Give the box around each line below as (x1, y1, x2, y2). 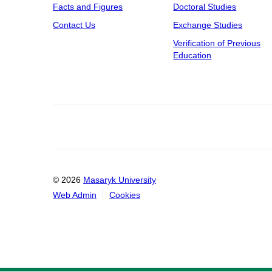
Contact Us (53, 20, 95, 30)
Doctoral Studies (173, 2, 237, 12)
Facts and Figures (53, 2, 123, 12)
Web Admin (53, 190, 97, 200)
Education (173, 50, 212, 61)
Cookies (109, 190, 140, 200)
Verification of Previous (173, 38, 261, 49)
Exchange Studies (173, 20, 243, 30)
